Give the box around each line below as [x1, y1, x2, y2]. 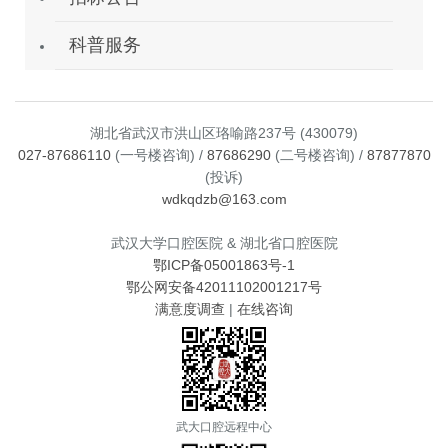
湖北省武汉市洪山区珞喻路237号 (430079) [90, 124, 358, 141]
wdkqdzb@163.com [161, 190, 287, 207]
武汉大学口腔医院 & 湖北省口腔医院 [110, 234, 338, 251]
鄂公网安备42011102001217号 [126, 278, 322, 295]
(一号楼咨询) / [110, 146, 207, 163]
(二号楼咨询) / [270, 146, 367, 163]
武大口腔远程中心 [176, 419, 272, 434]
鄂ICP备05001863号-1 [153, 256, 295, 273]
